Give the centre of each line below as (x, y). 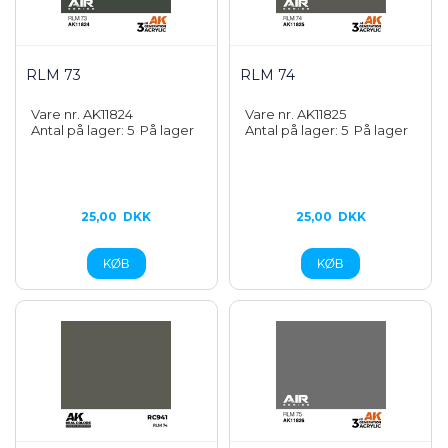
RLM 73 (53, 75)
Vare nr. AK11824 (82, 114)
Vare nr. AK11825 (296, 114)
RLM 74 (268, 75)
